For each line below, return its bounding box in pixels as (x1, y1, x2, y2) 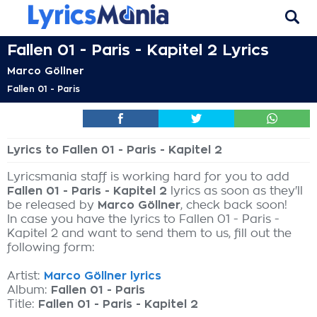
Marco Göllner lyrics (44, 270, 161, 282)
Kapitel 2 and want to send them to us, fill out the (7, 228, 292, 239)
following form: (7, 242, 95, 253)
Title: (7, 299, 38, 310)
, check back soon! (180, 200, 287, 211)
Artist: (7, 270, 44, 282)
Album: (7, 284, 51, 296)
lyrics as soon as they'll (167, 185, 303, 197)
